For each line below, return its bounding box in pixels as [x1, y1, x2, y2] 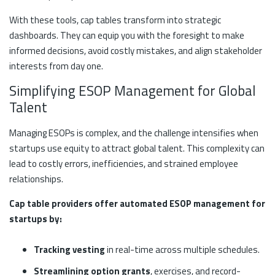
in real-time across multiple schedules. [105, 242, 260, 257]
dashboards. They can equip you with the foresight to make [9, 28, 244, 43]
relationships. [9, 172, 63, 187]
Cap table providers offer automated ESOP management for [9, 196, 265, 211]
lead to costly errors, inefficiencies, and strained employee [9, 157, 238, 171]
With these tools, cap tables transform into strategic [9, 13, 221, 28]
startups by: [9, 212, 62, 227]
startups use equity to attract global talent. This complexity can [9, 141, 265, 156]
